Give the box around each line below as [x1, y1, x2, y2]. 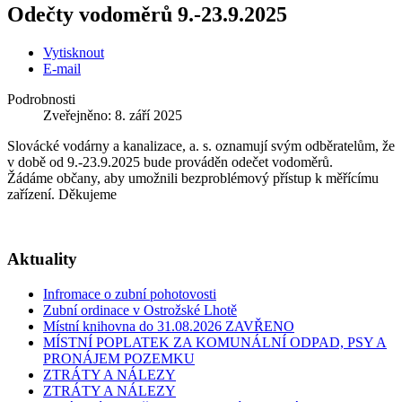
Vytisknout [43, 44, 104, 60]
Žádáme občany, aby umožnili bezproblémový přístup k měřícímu [7, 170, 379, 186]
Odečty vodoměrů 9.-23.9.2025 [7, 2, 287, 26]
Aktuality [7, 249, 77, 269]
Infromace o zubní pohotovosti [43, 286, 216, 302]
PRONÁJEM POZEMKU [43, 351, 195, 367]
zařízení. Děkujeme [7, 186, 117, 202]
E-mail [43, 60, 81, 76]
